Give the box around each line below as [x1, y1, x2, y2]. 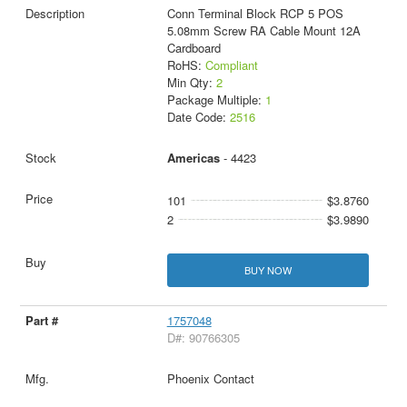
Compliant [204, 55, 258, 74]
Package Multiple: [166, 90, 265, 108]
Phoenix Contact [166, 370, 254, 388]
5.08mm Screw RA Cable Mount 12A [166, 21, 361, 39]
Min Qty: [166, 73, 216, 91]
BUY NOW [243, 263, 292, 278]
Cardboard [166, 38, 221, 56]
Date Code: [166, 107, 230, 125]
